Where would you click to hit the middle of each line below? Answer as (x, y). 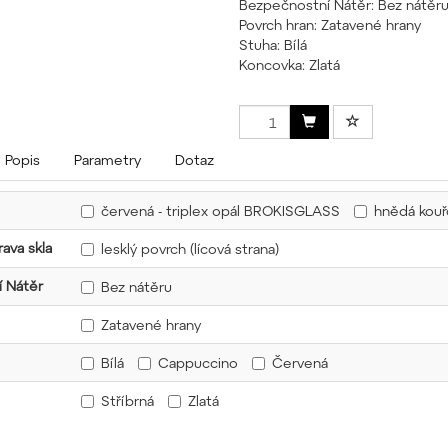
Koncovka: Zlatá (289, 64)
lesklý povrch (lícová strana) (190, 249)
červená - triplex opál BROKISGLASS (220, 211)
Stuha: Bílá (273, 44)
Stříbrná (127, 401)
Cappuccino (198, 363)
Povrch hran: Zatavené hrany (330, 24)
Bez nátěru (136, 287)
